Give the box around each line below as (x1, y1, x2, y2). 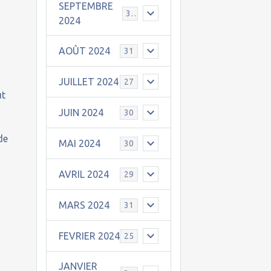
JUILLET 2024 (58, 76, 119, 87)
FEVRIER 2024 (58, 230, 120, 241)
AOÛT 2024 (58, 45, 110, 56)
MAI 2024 (58, 138, 100, 149)
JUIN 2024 (58, 107, 103, 118)
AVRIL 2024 (58, 169, 109, 180)
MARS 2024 (58, 200, 109, 211)
